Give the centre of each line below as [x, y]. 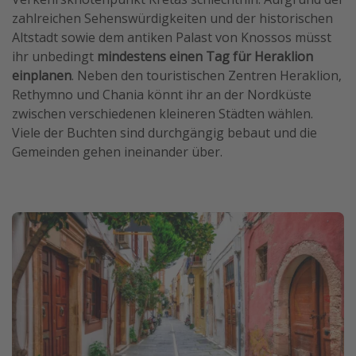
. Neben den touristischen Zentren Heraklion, [207, 76]
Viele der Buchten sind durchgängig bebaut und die [164, 133]
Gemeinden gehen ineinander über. [117, 152]
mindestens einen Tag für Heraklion [205, 57]
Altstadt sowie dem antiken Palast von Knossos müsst [172, 38]
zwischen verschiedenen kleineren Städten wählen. [163, 114]
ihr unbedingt [54, 57]
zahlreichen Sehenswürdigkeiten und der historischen [172, 19]
